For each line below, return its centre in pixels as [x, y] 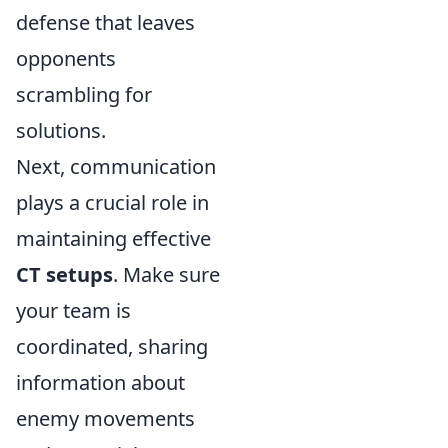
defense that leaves [105, 23]
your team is [73, 311]
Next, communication [116, 167]
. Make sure [166, 275]
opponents [66, 59]
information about [100, 383]
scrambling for [84, 95]
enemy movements [105, 419]
